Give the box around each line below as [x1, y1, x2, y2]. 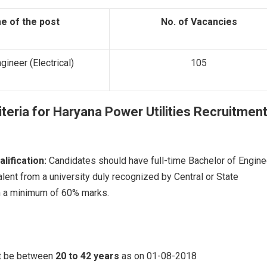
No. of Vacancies [160, 15, 237, 27]
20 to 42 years [55, 250, 119, 262]
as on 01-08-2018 [119, 250, 197, 262]
